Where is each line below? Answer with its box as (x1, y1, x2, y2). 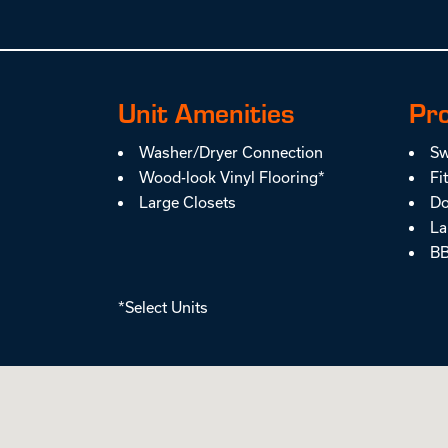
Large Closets (138, 193, 236, 211)
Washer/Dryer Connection (138, 143, 323, 161)
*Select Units (118, 299, 209, 317)
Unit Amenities (118, 94, 296, 130)
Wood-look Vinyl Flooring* (138, 168, 325, 186)
